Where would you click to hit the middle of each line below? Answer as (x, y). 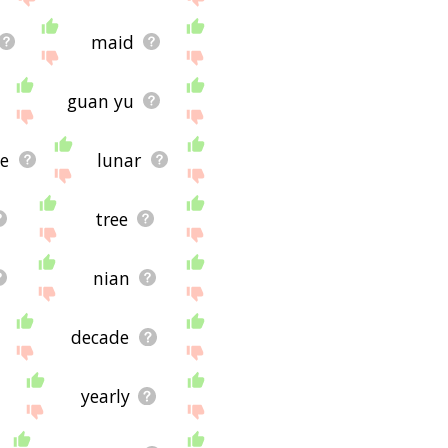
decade (100, 336)
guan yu (100, 100)
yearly (105, 395)
